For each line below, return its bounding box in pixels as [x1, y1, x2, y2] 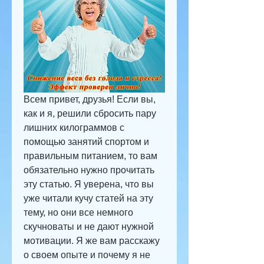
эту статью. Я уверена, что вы [24, 179, 154, 190]
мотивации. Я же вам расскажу [24, 236, 160, 246]
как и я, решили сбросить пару [24, 108, 156, 119]
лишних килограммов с [24, 123, 124, 133]
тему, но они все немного [24, 207, 133, 218]
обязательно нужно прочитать [24, 165, 154, 176]
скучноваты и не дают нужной [24, 222, 154, 232]
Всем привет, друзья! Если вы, [24, 94, 156, 105]
